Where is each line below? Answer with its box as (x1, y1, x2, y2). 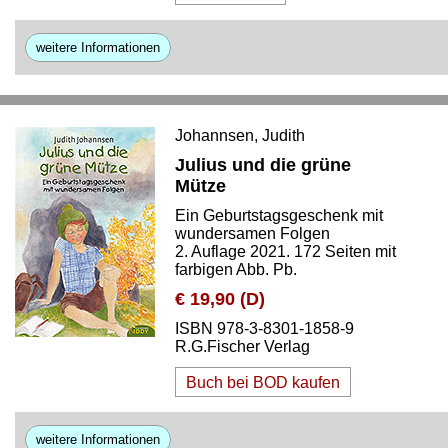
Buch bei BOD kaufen (186, 374, 340, 391)
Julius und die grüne (175, 155, 351, 175)
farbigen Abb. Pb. (175, 261, 297, 278)
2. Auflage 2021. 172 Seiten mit (175, 243, 396, 260)
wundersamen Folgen (175, 225, 330, 242)
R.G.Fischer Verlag (175, 338, 310, 355)
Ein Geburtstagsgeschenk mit (175, 207, 383, 224)
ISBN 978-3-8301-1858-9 (175, 320, 354, 337)
